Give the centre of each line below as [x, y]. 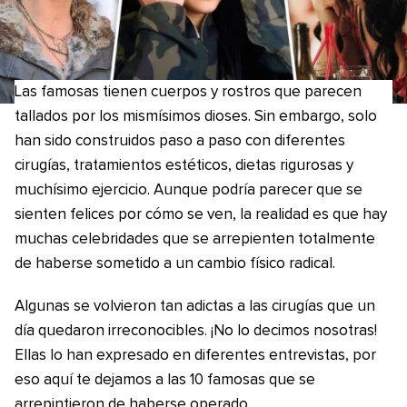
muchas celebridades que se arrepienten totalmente [195, 239]
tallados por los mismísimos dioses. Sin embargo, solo [196, 117]
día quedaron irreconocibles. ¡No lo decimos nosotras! [196, 331]
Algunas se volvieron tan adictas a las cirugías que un [195, 307]
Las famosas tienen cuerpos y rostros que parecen [188, 92]
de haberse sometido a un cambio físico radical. [175, 264]
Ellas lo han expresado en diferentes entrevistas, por [195, 356]
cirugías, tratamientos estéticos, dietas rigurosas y [184, 166]
